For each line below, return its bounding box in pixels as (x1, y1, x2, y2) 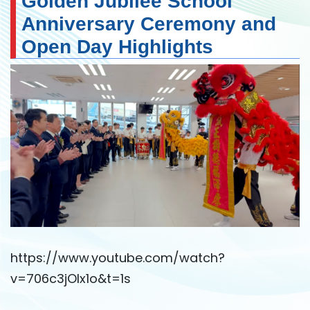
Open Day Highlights (21, 36, 213, 58)
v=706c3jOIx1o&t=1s (10, 269, 131, 287)
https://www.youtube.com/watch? (10, 248, 225, 266)
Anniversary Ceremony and (21, 13, 276, 35)
